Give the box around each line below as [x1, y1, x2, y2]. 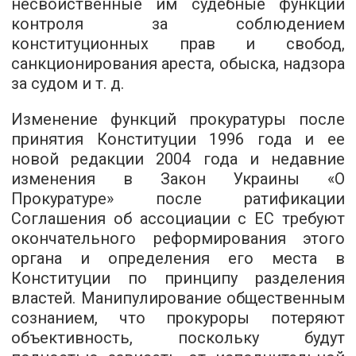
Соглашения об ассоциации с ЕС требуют [11, 209, 345, 228]
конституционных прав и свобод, [11, 34, 345, 53]
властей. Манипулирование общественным [11, 288, 345, 308]
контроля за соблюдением [11, 14, 345, 33]
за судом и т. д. [11, 74, 124, 93]
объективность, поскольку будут [11, 328, 345, 347]
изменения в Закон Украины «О [11, 169, 345, 188]
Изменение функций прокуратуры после [11, 110, 345, 129]
